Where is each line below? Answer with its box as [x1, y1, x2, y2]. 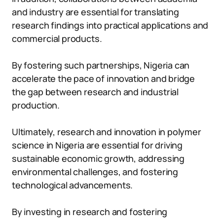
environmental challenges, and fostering [12, 166, 178, 178]
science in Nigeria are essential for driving [12, 139, 183, 151]
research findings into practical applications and [12, 19, 209, 31]
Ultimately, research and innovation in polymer [12, 126, 201, 138]
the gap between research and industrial [12, 86, 179, 98]
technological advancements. [12, 179, 133, 191]
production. [12, 99, 60, 111]
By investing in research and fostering [12, 206, 168, 218]
